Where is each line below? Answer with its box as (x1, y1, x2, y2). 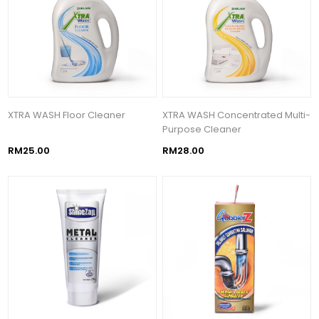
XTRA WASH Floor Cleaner (8, 108, 126, 122)
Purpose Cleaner (162, 122, 242, 136)
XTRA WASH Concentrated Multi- (162, 108, 311, 122)
